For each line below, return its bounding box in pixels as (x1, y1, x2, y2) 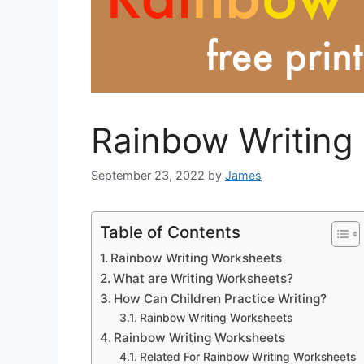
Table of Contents (100, 222, 240, 243)
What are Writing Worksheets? (113, 271, 294, 287)
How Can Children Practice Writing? (114, 291, 327, 307)
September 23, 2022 (91, 168, 205, 183)
